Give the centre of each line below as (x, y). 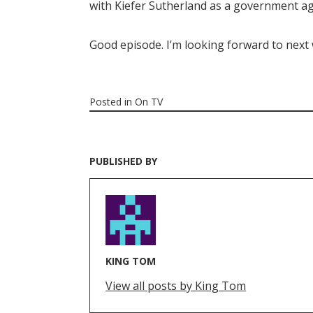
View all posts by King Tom (176, 286)
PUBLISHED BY (123, 161)
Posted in (112, 102)
